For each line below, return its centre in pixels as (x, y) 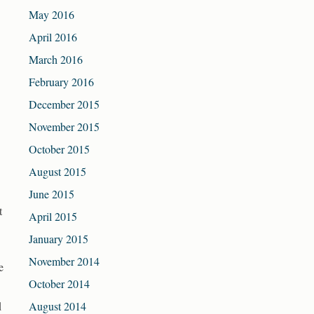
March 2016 (56, 60)
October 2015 (59, 149)
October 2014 (59, 284)
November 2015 (64, 127)
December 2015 (64, 104)
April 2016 (53, 37)
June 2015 (52, 194)
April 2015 (53, 217)
